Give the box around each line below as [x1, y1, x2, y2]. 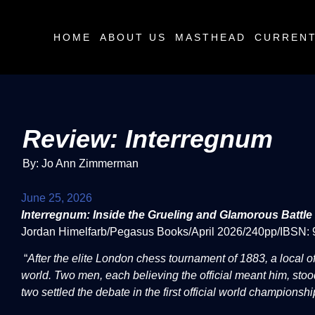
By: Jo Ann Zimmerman [22, 157, 139, 169]
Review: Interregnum [22, 124, 273, 153]
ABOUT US [100, 32, 167, 43]
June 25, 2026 [21, 192, 92, 204]
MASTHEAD [175, 32, 246, 43]
